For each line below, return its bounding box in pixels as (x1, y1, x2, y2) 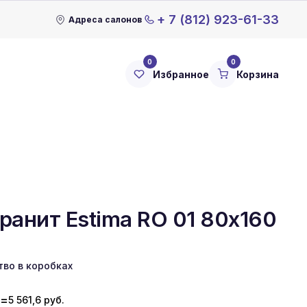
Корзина (236, 68, 279, 80)
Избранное (153, 68, 209, 80)
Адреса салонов (68, 14, 142, 25)
